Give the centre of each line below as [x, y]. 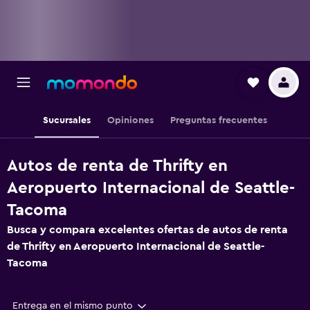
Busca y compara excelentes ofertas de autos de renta [147, 230]
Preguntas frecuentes [219, 120]
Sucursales [67, 120]
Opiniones [130, 120]
